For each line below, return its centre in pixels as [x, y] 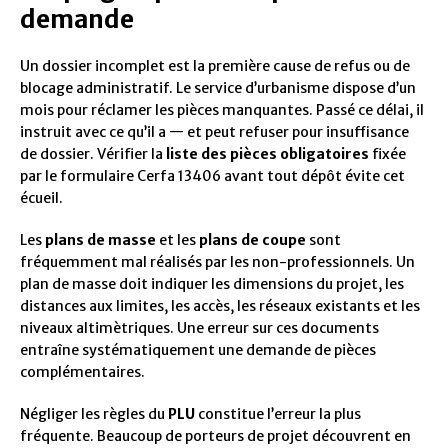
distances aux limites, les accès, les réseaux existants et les [220, 305]
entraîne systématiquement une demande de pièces [198, 349]
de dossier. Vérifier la [93, 153]
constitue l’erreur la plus [278, 413]
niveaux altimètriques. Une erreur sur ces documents [199, 327]
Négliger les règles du [94, 413]
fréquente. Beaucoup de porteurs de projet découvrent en [215, 435]
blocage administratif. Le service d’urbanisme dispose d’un [218, 87]
